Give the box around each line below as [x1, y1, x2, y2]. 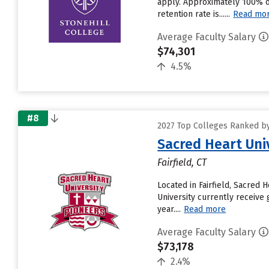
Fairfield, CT [157, 157, 207, 168]
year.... [157, 204, 181, 214]
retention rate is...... [157, 9, 231, 19]
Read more [184, 204, 226, 214]
